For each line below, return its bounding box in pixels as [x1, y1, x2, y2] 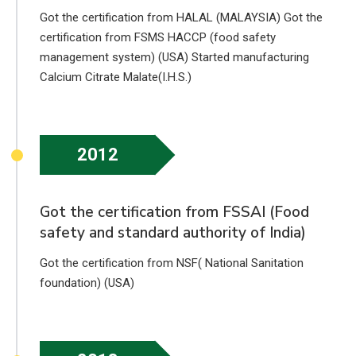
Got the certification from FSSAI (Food [40, 202, 309, 223]
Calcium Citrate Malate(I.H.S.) [40, 70, 192, 85]
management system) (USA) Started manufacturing [40, 50, 309, 65]
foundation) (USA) [40, 276, 134, 291]
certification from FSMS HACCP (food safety [40, 30, 276, 45]
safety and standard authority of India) [40, 222, 306, 244]
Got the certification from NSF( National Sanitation [40, 256, 304, 271]
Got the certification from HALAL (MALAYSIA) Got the [40, 10, 323, 25]
